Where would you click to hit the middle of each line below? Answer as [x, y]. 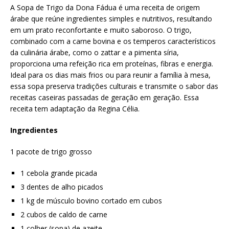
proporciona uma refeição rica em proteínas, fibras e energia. [112, 63]
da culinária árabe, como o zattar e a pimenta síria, [95, 52]
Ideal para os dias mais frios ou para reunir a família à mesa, [110, 75]
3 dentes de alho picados [62, 187]
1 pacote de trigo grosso [51, 151]
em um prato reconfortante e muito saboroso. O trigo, [101, 30]
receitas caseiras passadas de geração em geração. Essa [105, 97]
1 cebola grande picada [59, 173]
